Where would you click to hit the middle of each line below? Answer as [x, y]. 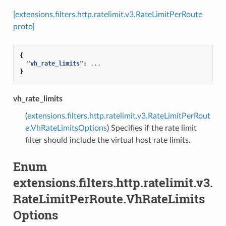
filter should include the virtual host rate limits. [108, 140]
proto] [24, 26]
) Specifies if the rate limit [152, 128]
